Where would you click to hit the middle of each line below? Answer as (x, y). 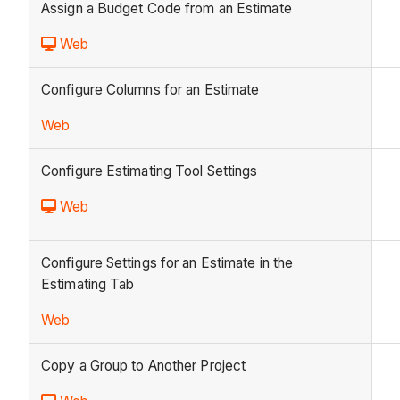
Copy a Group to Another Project (144, 366)
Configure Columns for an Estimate (150, 90)
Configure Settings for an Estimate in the (167, 263)
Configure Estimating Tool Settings (150, 171)
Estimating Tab (88, 285)
